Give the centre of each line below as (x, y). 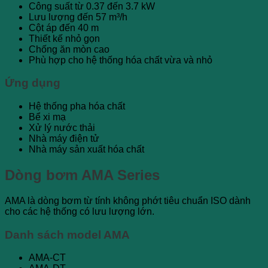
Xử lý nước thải (62, 128)
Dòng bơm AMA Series (82, 175)
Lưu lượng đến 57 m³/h (78, 17)
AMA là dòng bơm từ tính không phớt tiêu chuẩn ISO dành (128, 201)
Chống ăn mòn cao (69, 49)
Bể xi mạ (47, 117)
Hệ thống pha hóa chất (77, 106)
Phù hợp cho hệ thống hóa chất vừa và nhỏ (121, 60)
